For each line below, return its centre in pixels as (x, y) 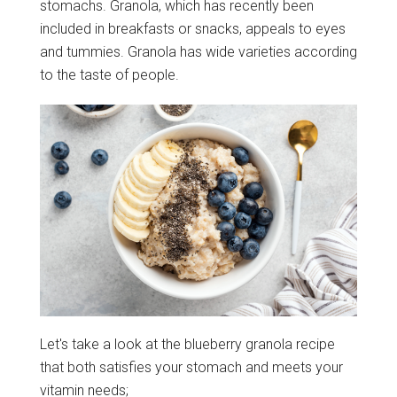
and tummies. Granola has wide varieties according (198, 52)
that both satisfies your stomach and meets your (191, 367)
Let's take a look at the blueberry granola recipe (187, 344)
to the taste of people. (109, 75)
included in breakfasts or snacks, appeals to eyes (192, 29)
